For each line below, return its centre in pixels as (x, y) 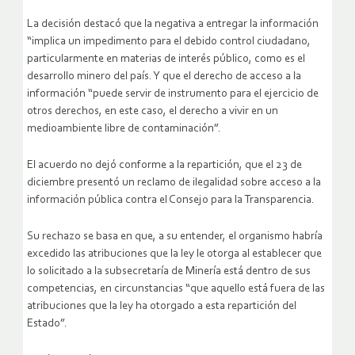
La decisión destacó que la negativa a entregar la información (173, 25)
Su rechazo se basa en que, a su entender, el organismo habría (175, 237)
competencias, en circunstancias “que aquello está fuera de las (176, 289)
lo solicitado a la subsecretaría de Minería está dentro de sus (169, 272)
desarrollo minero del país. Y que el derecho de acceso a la (164, 77)
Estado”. (47, 324)
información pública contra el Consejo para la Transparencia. (171, 200)
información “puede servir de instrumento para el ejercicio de (173, 94)
